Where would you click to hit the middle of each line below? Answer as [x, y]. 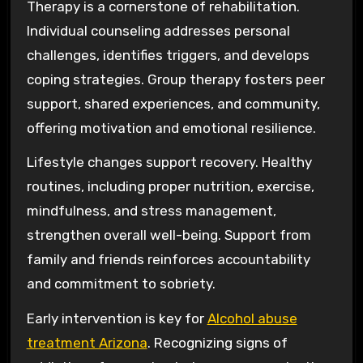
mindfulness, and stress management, [151, 211]
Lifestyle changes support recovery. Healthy [169, 162]
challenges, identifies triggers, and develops [168, 55]
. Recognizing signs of [217, 343]
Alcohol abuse [252, 319]
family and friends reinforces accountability [168, 260]
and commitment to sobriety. [121, 284]
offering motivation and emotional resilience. [171, 128]
